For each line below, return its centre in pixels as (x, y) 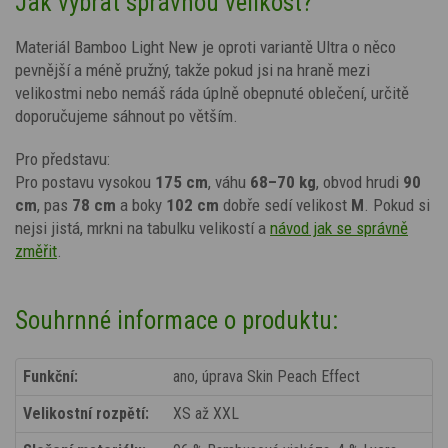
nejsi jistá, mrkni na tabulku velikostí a (140, 227)
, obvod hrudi (357, 181)
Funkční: (50, 376)
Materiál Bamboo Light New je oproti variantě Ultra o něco (205, 46)
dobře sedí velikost (285, 204)
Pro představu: (62, 158)
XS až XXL (206, 413)
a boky (141, 204)
